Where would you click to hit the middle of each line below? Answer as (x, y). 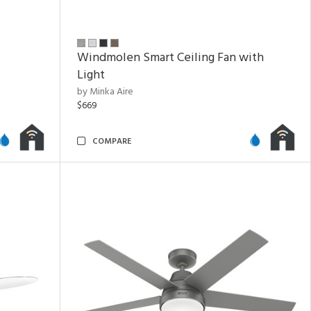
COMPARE (112, 142)
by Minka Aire (105, 92)
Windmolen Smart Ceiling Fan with (170, 58)
